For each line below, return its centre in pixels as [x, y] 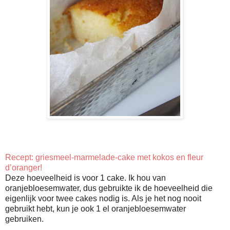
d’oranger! [24, 167]
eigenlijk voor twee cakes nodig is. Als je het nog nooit [103, 198]
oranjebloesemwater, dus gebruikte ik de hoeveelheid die [109, 188]
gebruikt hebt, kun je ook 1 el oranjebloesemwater [95, 208]
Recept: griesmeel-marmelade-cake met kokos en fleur [104, 157]
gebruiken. [24, 219]
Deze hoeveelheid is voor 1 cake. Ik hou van [85, 178]
